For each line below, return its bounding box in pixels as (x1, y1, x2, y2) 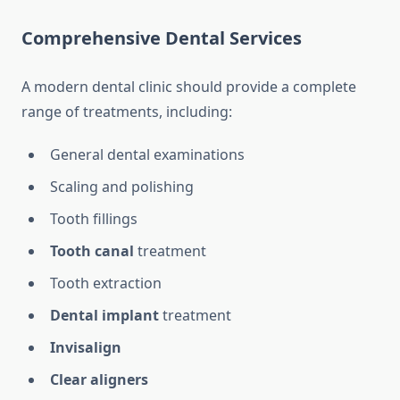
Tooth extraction (50, 273, 162, 294)
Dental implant (50, 305, 159, 326)
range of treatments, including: (21, 102, 232, 122)
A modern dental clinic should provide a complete (21, 77, 356, 97)
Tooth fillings (50, 209, 137, 229)
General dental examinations (50, 145, 245, 165)
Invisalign (50, 337, 121, 358)
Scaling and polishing (50, 177, 194, 197)
